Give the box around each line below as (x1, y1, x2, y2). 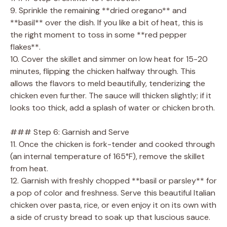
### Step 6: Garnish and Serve (10, 126, 129, 137)
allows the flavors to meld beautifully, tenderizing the (10, 78, 205, 89)
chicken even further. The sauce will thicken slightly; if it (10, 90, 211, 101)
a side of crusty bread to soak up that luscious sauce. (10, 211, 210, 222)
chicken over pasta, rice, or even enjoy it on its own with (10, 199, 216, 210)
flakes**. (10, 41, 41, 52)
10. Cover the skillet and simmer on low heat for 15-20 (10, 53, 208, 64)
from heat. (10, 163, 48, 174)
